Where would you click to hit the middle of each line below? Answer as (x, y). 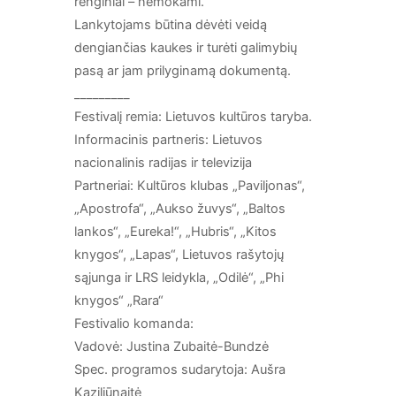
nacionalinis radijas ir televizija (163, 163)
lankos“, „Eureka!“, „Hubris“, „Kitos (175, 232)
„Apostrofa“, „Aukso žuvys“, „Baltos (180, 209)
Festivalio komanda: (134, 324)
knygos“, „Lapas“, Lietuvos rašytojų (179, 255)
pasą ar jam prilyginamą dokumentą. (183, 71)
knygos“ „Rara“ (119, 301)
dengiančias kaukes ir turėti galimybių (186, 48)
